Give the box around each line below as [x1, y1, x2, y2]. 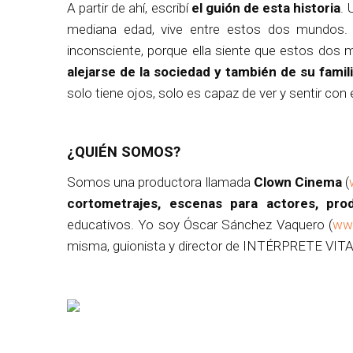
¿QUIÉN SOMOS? [67, 143, 180, 161]
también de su [225, 64, 315, 80]
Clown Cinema [253, 174, 346, 190]
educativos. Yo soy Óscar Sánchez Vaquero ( [67, 217, 333, 232]
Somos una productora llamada [67, 174, 254, 190]
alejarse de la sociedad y [67, 64, 221, 80]
